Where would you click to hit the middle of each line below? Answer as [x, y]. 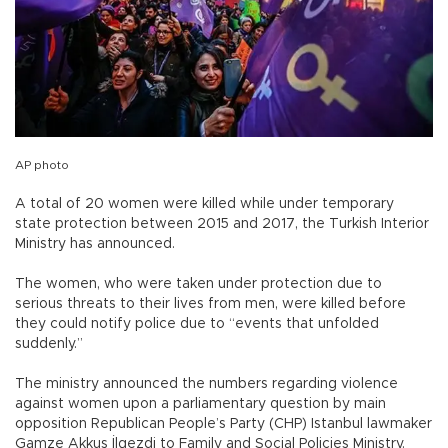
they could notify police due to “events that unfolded [197, 323]
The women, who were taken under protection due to [198, 283]
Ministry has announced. [97, 243]
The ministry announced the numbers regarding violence [206, 383]
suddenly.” [49, 343]
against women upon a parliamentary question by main [200, 403]
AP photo [42, 164]
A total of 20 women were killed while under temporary [204, 203]
